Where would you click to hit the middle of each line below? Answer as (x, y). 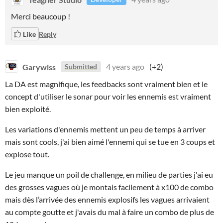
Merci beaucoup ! (41, 16)
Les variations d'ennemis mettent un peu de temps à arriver (105, 129)
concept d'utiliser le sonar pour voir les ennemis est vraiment (108, 96)
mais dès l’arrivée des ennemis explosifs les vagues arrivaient (107, 199)
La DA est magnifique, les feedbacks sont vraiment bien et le (106, 84)
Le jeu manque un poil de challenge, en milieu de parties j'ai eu (109, 174)
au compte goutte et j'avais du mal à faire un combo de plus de (110, 212)
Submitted (81, 66)
